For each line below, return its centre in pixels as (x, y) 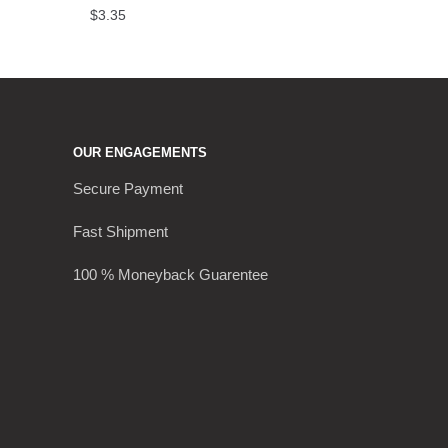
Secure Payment (128, 188)
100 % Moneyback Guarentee (170, 275)
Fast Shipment (120, 231)
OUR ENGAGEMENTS (140, 152)
